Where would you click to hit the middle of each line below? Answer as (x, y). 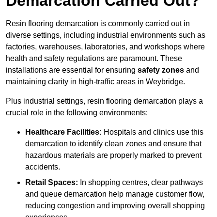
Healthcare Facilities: (63, 132)
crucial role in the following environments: (77, 113)
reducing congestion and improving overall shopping (115, 206)
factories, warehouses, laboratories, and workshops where (105, 47)
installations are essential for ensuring (72, 70)
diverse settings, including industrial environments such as (106, 35)
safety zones (161, 70)
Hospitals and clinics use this (153, 132)
